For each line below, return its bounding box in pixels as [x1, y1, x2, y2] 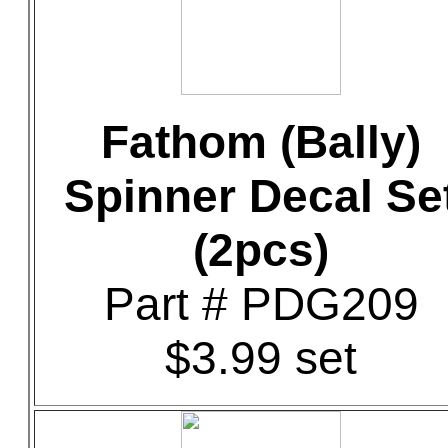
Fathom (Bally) [101, 116, 421, 168]
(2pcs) [193, 224, 329, 276]
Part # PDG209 [103, 278, 419, 330]
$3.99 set [165, 332, 357, 384]
